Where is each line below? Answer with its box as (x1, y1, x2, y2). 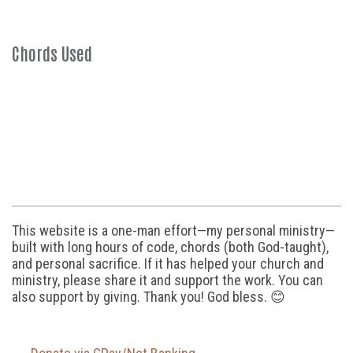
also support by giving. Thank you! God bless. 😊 (12, 288, 285, 305)
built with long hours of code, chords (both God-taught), (12, 239, 329, 255)
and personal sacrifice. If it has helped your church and (12, 255, 324, 272)
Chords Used (12, 42, 92, 64)
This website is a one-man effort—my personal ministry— (12, 222, 335, 239)
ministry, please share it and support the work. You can (12, 272, 323, 288)
